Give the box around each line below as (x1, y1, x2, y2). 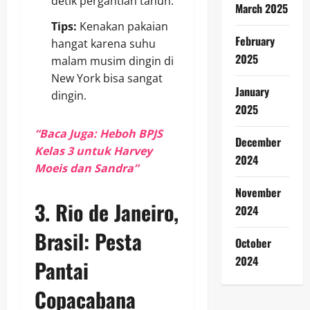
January (235, 83, 269, 100)
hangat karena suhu (51, 36, 156, 52)
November (235, 184, 281, 201)
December (235, 134, 281, 150)
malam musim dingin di (51, 53, 174, 69)
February (235, 33, 275, 49)
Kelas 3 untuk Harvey (35, 143, 152, 159)
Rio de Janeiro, (55, 197, 179, 228)
